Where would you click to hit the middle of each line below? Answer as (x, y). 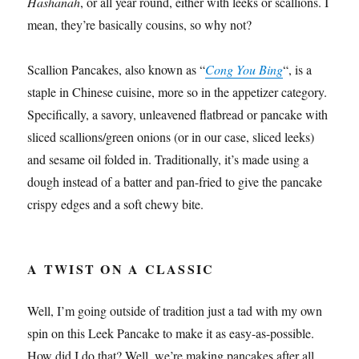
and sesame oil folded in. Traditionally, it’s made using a (168, 159)
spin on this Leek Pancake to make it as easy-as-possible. (171, 333)
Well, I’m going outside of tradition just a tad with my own (175, 310)
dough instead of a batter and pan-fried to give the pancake (175, 181)
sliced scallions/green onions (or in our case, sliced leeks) (171, 136)
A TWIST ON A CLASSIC (121, 268)
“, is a (298, 69)
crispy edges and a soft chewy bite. (116, 204)
